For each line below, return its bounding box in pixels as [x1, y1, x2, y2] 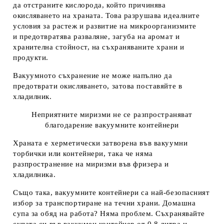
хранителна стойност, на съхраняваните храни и [13, 43, 184, 51]
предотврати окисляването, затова [13, 82, 137, 90]
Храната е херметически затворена [13, 139, 137, 147]
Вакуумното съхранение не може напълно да [13, 71, 172, 80]
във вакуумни [137, 139, 188, 147]
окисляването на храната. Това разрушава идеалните [13, 11, 200, 20]
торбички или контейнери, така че [13, 149, 136, 158]
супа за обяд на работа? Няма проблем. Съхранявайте [13, 209, 205, 218]
